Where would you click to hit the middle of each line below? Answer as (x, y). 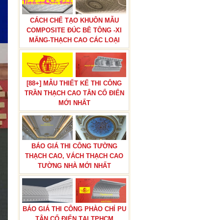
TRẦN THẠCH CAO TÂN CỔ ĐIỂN (74, 93)
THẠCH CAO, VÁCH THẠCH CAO (74, 156)
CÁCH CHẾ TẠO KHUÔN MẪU (74, 20)
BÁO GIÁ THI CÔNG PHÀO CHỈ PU (74, 209)
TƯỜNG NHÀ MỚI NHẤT (74, 166)
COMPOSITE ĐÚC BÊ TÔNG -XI (74, 30)
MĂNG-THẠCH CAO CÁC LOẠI (74, 40)
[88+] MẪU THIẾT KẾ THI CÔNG (74, 83)
